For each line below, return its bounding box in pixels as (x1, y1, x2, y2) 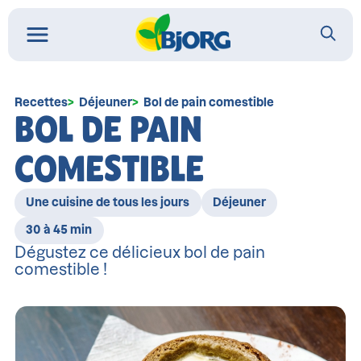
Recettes (14, 96, 68, 110)
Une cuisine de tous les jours (26, 196, 190, 209)
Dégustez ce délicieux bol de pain (14, 243, 265, 261)
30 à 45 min (26, 223, 93, 237)
